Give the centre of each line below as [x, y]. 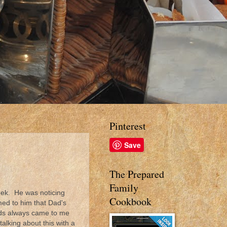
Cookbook [130, 201]
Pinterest [128, 126]
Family [124, 188]
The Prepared [137, 174]
